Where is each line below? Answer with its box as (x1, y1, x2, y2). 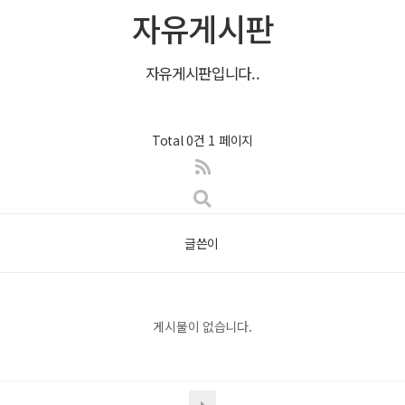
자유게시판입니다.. (145, 62, 260, 84)
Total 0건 (151, 131, 205, 149)
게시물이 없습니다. (153, 317, 252, 335)
